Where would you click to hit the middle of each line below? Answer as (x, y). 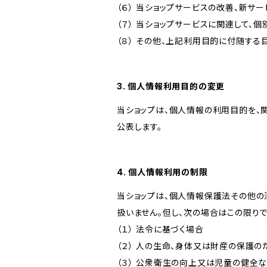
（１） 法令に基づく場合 (160, 229)
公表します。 (139, 127)
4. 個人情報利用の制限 (162, 172)
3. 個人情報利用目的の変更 (171, 86)
